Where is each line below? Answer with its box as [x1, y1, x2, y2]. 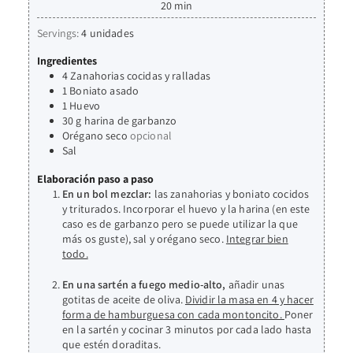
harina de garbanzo [84, 113, 177, 128]
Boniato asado [69, 84, 139, 98]
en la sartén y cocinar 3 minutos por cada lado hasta [62, 322, 312, 337]
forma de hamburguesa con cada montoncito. [62, 307, 284, 322]
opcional [129, 128, 172, 143]
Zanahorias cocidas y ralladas [70, 69, 211, 84]
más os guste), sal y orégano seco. [62, 232, 226, 247]
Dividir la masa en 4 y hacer [184, 292, 314, 307]
